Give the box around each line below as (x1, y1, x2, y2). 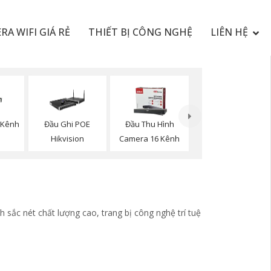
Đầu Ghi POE (44, 119, 91, 130)
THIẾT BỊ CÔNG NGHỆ (88, 25, 192, 39)
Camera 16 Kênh (119, 133, 180, 145)
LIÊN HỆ (210, 25, 248, 39)
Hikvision (50, 133, 84, 145)
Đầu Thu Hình (125, 119, 174, 130)
